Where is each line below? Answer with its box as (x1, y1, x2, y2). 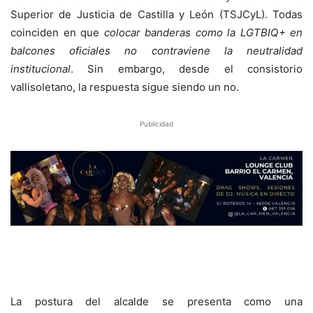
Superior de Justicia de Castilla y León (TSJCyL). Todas (10, 8, 303, 22)
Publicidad (140, 119, 173, 129)
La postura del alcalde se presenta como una (10, 295, 303, 309)
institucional (10, 62, 71, 76)
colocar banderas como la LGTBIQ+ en (103, 26, 303, 40)
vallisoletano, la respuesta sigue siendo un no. (10, 80, 239, 94)
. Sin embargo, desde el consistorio (71, 62, 303, 76)
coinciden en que (10, 26, 104, 40)
